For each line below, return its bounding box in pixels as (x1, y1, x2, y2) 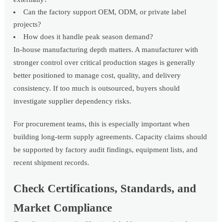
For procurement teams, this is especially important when (13, 120, 190, 128)
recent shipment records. (13, 159, 90, 167)
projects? (13, 20, 42, 29)
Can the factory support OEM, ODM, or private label (23, 8, 187, 16)
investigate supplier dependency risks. (13, 97, 132, 106)
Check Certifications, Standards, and (13, 182, 197, 195)
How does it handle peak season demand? (23, 33, 154, 41)
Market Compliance (13, 202, 112, 215)
